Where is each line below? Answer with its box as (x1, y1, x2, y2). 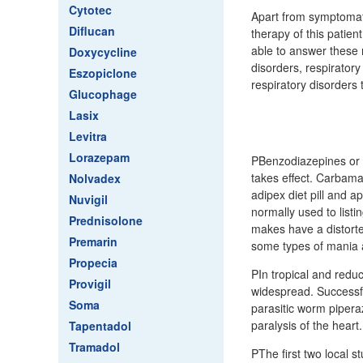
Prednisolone (69, 212, 143, 228)
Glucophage (69, 86, 137, 102)
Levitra (69, 128, 107, 144)
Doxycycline (69, 44, 137, 60)
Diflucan (69, 23, 115, 39)
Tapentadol (69, 318, 131, 334)
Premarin (69, 233, 117, 250)
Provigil (69, 275, 111, 292)
